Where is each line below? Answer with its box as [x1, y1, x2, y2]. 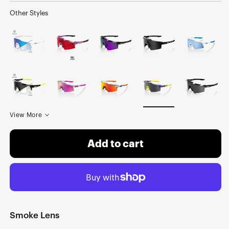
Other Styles [10, 10, 48, 17]
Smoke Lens [10, 211, 59, 220]
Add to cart [87, 139, 144, 149]
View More [10, 112, 42, 119]
